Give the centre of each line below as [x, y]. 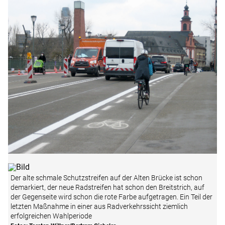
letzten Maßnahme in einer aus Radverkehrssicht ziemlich [99, 207]
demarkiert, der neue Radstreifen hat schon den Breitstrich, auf [107, 188]
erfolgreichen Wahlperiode [51, 216]
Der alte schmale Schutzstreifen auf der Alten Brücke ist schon [106, 178]
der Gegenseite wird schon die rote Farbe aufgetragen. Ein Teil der [111, 197]
